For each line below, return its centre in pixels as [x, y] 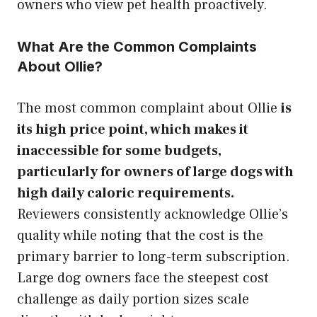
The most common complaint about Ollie [149, 108]
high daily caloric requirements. [126, 193]
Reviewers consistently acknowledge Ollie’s [152, 214]
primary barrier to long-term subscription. [154, 257]
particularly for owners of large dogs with [155, 172]
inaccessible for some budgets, [119, 150]
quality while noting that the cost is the [140, 235]
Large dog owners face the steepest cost [143, 278]
